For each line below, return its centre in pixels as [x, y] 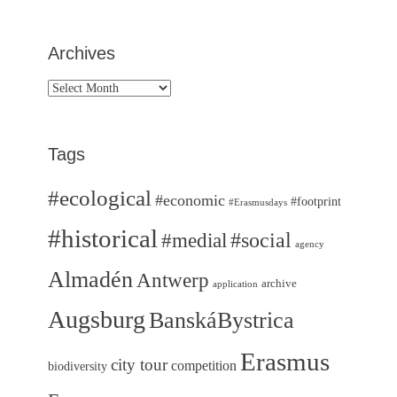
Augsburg [97, 319]
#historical [103, 238]
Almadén [90, 280]
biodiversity [78, 366]
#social [261, 240]
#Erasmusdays [258, 202]
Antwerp [173, 280]
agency [310, 244]
